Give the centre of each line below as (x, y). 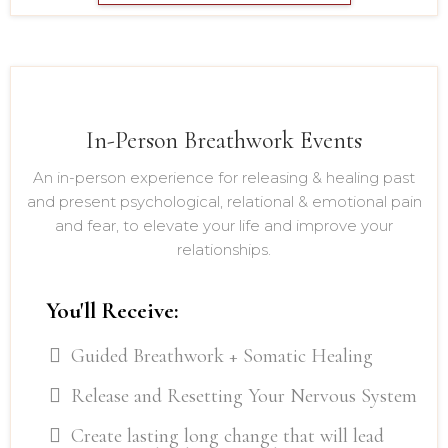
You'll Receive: (112, 310)
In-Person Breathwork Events (224, 140)
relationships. (224, 249)
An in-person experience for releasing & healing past (224, 177)
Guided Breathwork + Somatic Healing (222, 355)
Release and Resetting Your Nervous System (244, 395)
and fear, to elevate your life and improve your (224, 225)
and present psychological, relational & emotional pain (224, 201)
